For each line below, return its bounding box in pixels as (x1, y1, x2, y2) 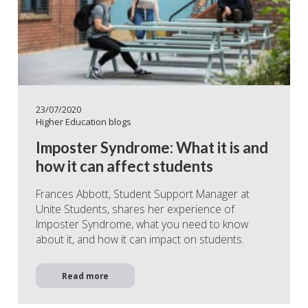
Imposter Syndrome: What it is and (36, 138, 268, 157)
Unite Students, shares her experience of (36, 201, 234, 217)
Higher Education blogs (36, 115, 131, 128)
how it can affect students (36, 157, 213, 176)
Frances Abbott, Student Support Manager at (36, 186, 250, 202)
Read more (62, 269, 109, 281)
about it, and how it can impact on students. (36, 232, 244, 247)
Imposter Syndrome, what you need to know (36, 217, 248, 232)
